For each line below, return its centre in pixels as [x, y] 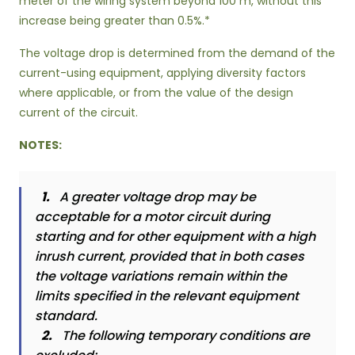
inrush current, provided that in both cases [170, 256]
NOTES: [40, 145]
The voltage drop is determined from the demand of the [177, 53]
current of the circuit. [78, 113]
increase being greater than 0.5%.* [115, 21]
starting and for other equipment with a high [175, 237]
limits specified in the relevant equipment [167, 296]
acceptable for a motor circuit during [153, 217]
